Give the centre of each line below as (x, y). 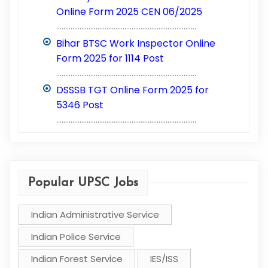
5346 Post (80, 105)
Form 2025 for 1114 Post (110, 58)
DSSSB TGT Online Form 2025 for (133, 90)
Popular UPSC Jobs (83, 182)
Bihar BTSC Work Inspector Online (136, 43)
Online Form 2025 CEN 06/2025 (130, 11)
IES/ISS (164, 258)
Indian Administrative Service (95, 214)
